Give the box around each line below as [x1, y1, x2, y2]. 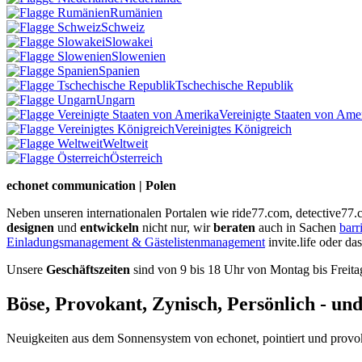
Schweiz [101, 20, 145, 35]
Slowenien [112, 49, 166, 64]
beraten [213, 221, 255, 235]
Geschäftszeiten [46, 263, 130, 277]
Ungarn [96, 93, 135, 107]
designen [6, 221, 54, 235]
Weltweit [103, 137, 148, 151]
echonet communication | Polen [6, 179, 176, 193]
